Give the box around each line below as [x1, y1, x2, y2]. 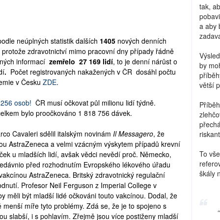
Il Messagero [111, 129, 153, 139]
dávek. [111, 108, 134, 118]
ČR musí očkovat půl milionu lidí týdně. [33, 98, 156, 108]
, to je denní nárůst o [113, 56, 177, 67]
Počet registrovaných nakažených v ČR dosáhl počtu [10, 67, 176, 77]
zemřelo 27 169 [49, 56, 101, 67]
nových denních [117, 36, 166, 46]
